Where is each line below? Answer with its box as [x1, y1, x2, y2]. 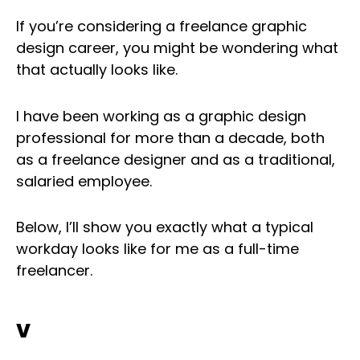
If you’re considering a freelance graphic [16, 16, 307, 37]
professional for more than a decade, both [16, 127, 325, 148]
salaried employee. [16, 170, 152, 191]
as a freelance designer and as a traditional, [16, 149, 335, 170]
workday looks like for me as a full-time [16, 239, 299, 260]
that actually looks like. [16, 59, 178, 80]
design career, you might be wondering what [16, 38, 338, 59]
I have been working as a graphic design [16, 105, 306, 126]
